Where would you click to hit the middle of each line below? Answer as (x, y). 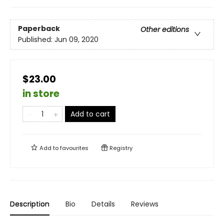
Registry (120, 148)
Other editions (165, 30)
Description (30, 204)
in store (41, 94)
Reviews (145, 204)
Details (103, 204)
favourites (74, 148)
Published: (36, 40)
